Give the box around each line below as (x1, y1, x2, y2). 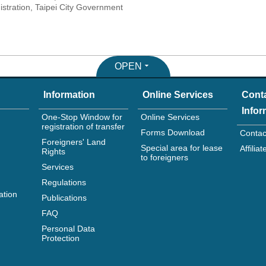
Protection (42, 233, 80, 243)
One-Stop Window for (42, 112, 123, 122)
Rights (42, 146, 66, 156)
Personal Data (42, 223, 96, 233)
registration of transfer (42, 121, 125, 131)
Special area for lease (140, 142, 223, 153)
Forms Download (140, 127, 205, 137)
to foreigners (140, 152, 188, 162)
